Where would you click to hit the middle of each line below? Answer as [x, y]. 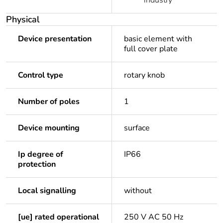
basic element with [158, 39]
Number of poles [49, 102]
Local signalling [47, 191]
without [138, 191]
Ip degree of [41, 155]
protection [37, 165]
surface [137, 128]
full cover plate [151, 49]
